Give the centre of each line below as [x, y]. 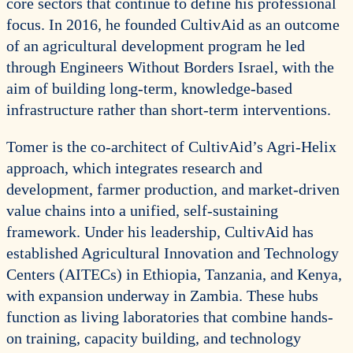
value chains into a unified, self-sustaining [142, 210]
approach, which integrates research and [134, 168]
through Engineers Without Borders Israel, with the [170, 67]
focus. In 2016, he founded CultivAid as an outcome [173, 24]
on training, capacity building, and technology [154, 338]
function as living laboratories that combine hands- [170, 317]
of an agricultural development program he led [156, 46]
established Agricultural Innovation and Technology [173, 253]
